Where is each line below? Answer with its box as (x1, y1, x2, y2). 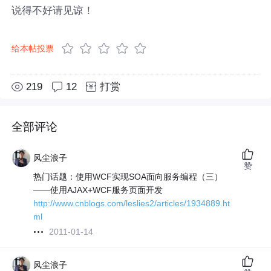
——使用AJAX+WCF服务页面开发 (33, 185, 163, 195)
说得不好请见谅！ (11, 4, 94, 16)
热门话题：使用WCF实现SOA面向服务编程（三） (33, 172, 223, 182)
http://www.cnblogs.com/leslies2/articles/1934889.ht (33, 198, 230, 209)
